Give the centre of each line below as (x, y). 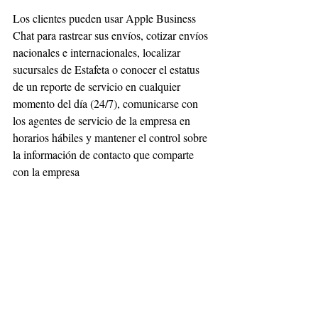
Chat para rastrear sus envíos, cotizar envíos (112, 35)
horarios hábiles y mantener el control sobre (111, 137)
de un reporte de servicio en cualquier (98, 86)
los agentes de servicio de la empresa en (103, 120)
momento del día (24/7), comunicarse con (107, 103)
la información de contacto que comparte (105, 154)
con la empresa (46, 171)
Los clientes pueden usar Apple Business (106, 18)
